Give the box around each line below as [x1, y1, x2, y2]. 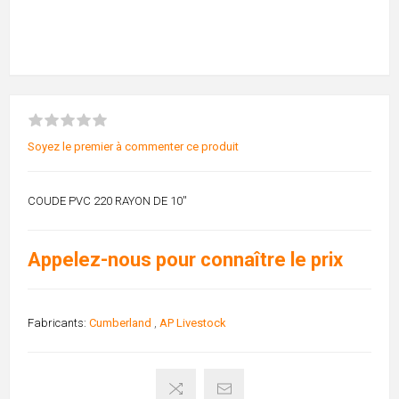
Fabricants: [28, 316, 86, 330]
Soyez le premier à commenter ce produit [28, 140, 239, 154]
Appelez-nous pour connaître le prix [28, 248, 343, 272]
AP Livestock [159, 316, 226, 330]
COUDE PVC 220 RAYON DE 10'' [28, 194, 187, 208]
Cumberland [89, 316, 151, 330]
